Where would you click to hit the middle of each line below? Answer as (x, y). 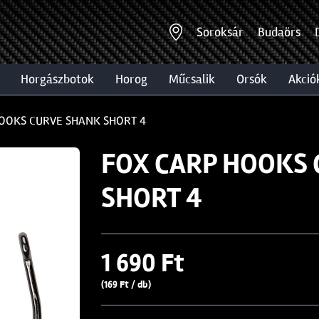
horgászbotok (61, 79)
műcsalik (197, 79)
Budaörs (279, 32)
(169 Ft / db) (126, 284)
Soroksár (220, 32)
